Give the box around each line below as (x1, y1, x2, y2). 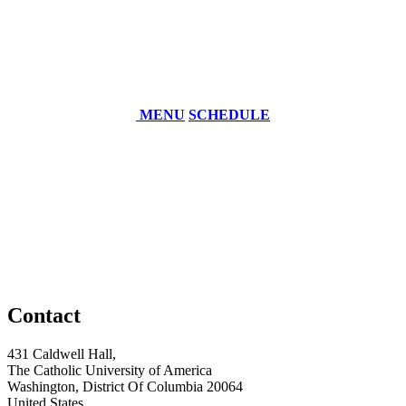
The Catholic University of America (7, 362, 212, 378)
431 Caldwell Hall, (7, 345, 116, 362)
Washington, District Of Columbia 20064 (7, 378, 243, 394)
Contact (7, 303, 81, 327)
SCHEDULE (188, 107, 270, 123)
